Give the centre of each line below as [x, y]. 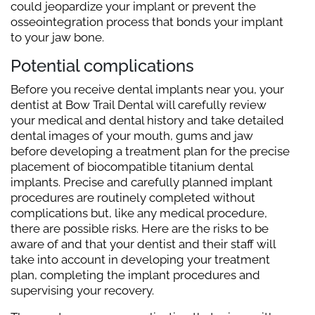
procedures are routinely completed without [133, 198]
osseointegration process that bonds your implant [147, 22]
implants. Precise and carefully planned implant [142, 182]
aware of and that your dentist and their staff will [143, 244]
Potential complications [102, 66]
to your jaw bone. [57, 37]
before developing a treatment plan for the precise [150, 151]
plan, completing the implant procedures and [135, 275]
